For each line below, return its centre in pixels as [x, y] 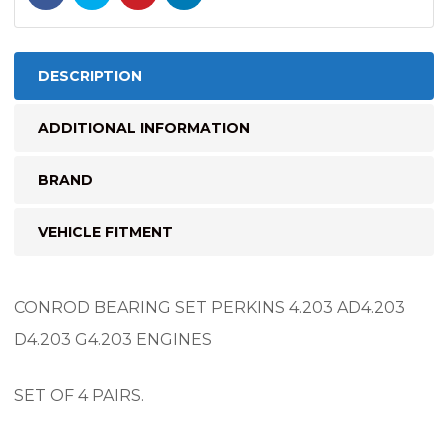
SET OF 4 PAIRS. [79, 395]
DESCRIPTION [90, 75]
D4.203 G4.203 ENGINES [113, 339]
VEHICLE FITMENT [105, 231]
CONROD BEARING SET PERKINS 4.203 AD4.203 [209, 307]
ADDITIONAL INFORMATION [144, 127]
